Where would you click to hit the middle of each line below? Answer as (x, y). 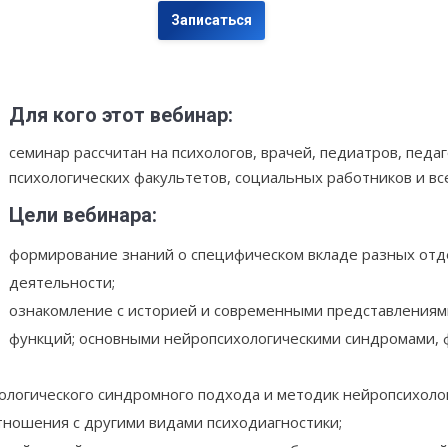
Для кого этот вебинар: (121, 115)
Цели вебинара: (83, 215)
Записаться (211, 20)
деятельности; (62, 282)
